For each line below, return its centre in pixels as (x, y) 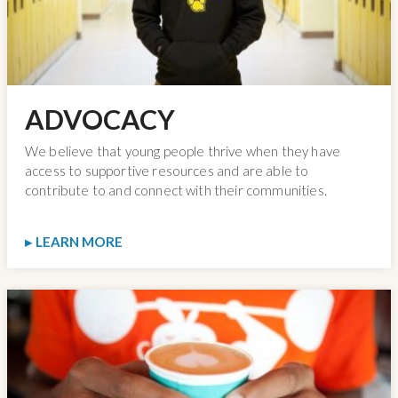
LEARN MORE (79, 242)
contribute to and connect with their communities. (176, 191)
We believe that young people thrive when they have (183, 151)
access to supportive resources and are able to (167, 171)
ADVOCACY (100, 119)
